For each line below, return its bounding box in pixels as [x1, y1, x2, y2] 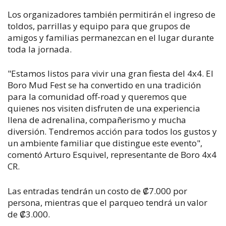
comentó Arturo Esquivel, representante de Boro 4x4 [8, 149, 216, 161]
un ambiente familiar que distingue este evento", [8, 137, 202, 149]
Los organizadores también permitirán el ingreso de [8, 8, 215, 20]
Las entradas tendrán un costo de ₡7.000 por [8, 185, 187, 197]
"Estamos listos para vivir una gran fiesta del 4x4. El [8, 68, 213, 80]
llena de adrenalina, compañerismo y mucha [8, 114, 186, 126]
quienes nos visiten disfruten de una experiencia [8, 102, 200, 115]
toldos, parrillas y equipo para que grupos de [8, 20, 190, 32]
